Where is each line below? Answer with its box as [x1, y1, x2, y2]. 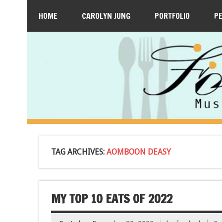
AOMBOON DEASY [106, 147, 171, 157]
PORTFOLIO [154, 10, 190, 21]
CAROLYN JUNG [81, 10, 130, 21]
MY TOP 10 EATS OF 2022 [51, 190, 172, 207]
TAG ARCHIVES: [51, 147, 107, 157]
